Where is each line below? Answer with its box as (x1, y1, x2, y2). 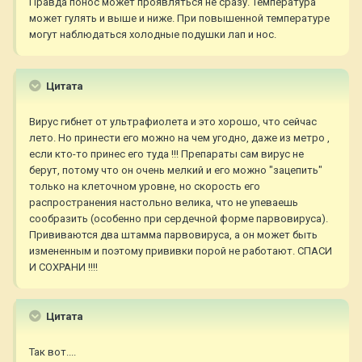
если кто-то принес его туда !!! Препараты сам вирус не (29, 148, 304, 161)
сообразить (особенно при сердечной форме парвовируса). (29, 213, 328, 225)
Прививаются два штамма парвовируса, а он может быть (29, 229, 318, 242)
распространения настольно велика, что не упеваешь (29, 196, 298, 209)
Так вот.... (29, 346, 76, 359)
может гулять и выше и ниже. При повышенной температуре (29, 12, 330, 25)
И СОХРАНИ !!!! (29, 261, 98, 274)
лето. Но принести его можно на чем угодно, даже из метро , (29, 132, 330, 145)
